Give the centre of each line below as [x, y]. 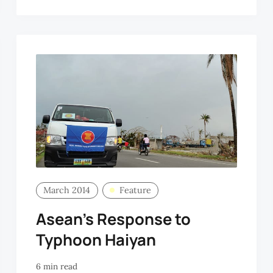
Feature [135, 190]
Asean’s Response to [113, 219]
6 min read [56, 266]
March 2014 [67, 190]
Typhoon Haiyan [96, 240]
